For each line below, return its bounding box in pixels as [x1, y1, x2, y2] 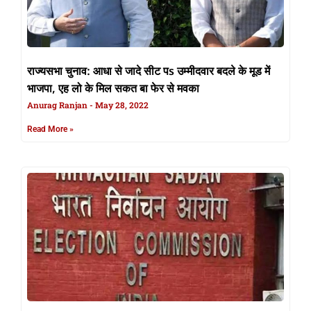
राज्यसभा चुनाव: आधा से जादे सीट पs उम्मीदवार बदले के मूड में [27, 65, 270, 81]
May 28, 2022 [93, 99, 149, 111]
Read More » [27, 124, 74, 135]
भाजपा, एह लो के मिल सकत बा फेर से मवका [27, 82, 199, 98]
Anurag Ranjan [27, 99, 90, 111]
